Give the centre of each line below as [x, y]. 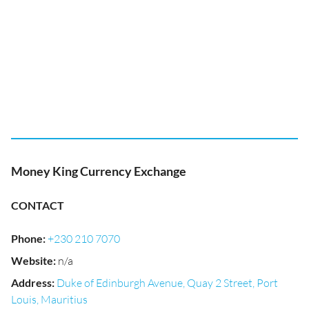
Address [31, 282]
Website [32, 260]
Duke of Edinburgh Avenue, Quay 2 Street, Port [167, 283]
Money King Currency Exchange [99, 171]
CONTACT [38, 205]
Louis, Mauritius [49, 299]
